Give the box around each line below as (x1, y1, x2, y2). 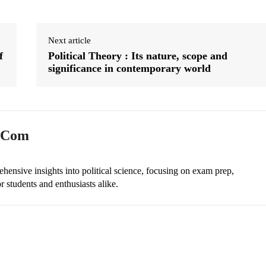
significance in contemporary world (47, 62, 211, 74)
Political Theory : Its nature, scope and (47, 49, 227, 62)
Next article (47, 35, 91, 45)
